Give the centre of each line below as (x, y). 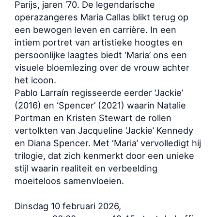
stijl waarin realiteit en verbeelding (86, 168)
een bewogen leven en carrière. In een (95, 30)
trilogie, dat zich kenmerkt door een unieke (104, 155)
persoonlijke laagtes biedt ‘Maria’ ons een (101, 55)
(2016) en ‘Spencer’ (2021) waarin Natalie (100, 105)
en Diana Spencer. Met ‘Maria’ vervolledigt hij (108, 143)
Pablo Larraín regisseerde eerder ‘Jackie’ (99, 93)
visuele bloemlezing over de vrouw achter (102, 67)
